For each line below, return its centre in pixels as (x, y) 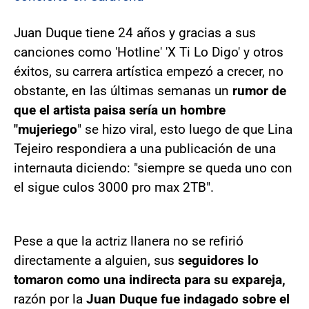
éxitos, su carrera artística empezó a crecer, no (149, 71)
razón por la (50, 299)
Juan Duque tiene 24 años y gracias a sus (135, 33)
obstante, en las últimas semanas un (123, 91)
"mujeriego (46, 129)
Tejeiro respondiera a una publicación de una (145, 149)
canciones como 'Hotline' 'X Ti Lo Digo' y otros (149, 52)
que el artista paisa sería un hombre (120, 110)
